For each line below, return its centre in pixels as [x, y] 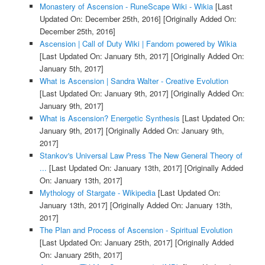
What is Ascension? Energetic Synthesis [109, 118]
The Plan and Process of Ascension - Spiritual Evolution [136, 230]
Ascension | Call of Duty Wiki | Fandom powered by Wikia [138, 44]
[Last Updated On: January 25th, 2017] [106, 243]
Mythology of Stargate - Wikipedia [97, 193]
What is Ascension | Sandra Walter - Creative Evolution [134, 81]
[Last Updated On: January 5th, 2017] [104, 56]
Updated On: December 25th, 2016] [100, 19]
